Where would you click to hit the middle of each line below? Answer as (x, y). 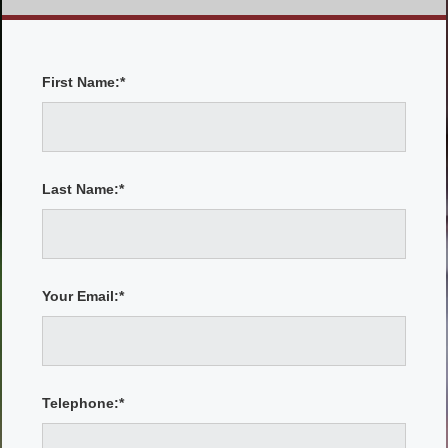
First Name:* (83, 82)
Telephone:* (83, 403)
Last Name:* (83, 189)
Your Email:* (83, 296)
